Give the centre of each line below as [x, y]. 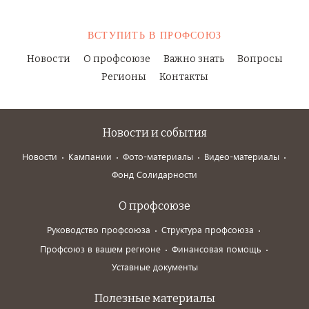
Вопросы [260, 59]
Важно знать [193, 59]
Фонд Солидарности [154, 174]
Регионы [123, 77]
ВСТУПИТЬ [117, 36]
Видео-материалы [241, 156]
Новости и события [154, 133]
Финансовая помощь [216, 249]
